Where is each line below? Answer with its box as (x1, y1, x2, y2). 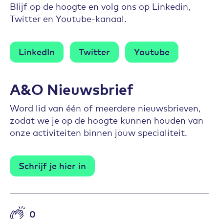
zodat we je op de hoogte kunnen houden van (10, 114, 203, 126)
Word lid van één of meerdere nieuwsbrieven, (10, 102, 200, 114)
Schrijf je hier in (19, 159, 86, 171)
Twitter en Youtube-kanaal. (10, 12, 127, 24)
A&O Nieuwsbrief (10, 78, 133, 99)
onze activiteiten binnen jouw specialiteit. (10, 126, 187, 138)
